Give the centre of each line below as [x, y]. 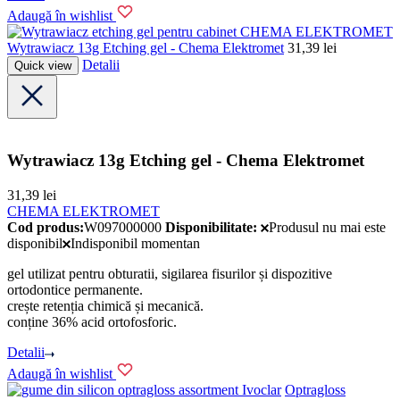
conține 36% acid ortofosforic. [92, 322]
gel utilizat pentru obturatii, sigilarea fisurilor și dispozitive [170, 274]
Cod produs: [46, 228]
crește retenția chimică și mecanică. [105, 306]
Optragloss [315, 389]
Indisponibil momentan [136, 244]
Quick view [43, 65]
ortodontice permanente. [75, 290]
